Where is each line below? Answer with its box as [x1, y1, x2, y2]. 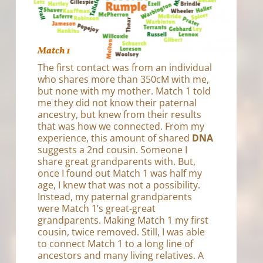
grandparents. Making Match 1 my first [38, 213, 209, 227]
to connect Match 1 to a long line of [38, 237, 194, 250]
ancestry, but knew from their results [38, 107, 202, 121]
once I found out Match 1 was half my [38, 166, 203, 180]
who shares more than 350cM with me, [38, 72, 210, 86]
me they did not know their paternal [38, 96, 197, 109]
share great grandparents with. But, [38, 154, 196, 168]
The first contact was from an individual [38, 60, 213, 74]
